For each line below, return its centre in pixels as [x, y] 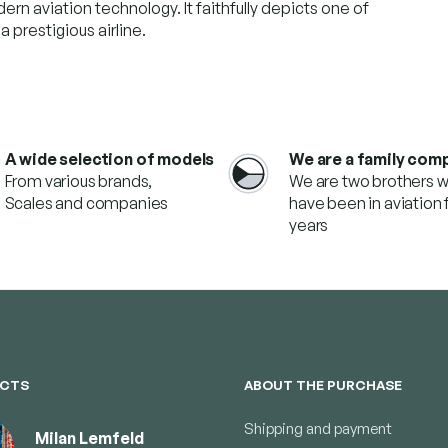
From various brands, [78, 180]
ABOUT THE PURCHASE [323, 384]
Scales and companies [86, 202]
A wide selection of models [109, 158]
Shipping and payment [318, 428]
